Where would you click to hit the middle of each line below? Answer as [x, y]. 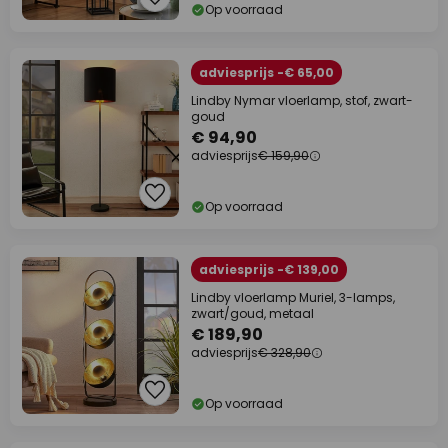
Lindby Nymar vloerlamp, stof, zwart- [302, 100]
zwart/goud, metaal [252, 313]
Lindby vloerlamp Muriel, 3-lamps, [293, 297]
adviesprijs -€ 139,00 [269, 269]
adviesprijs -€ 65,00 [266, 72]
